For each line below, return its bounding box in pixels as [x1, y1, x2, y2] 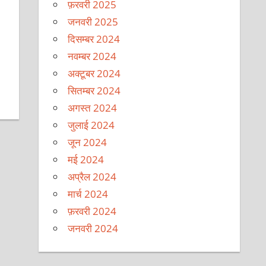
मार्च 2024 [68, 186, 109, 201]
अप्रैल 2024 [68, 169, 117, 183]
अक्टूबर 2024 [68, 66, 121, 80]
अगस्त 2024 [68, 100, 118, 115]
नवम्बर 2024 [68, 49, 117, 63]
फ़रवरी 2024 [68, 204, 117, 218]
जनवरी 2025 [68, 14, 119, 28]
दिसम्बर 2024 [68, 31, 121, 46]
